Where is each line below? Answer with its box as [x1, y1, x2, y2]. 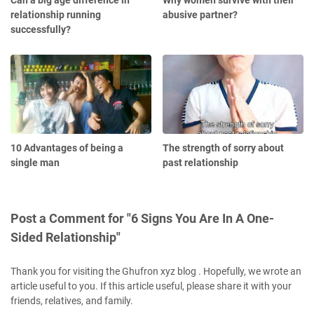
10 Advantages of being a [11, 142, 123, 154]
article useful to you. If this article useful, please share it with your [11, 280, 292, 292]
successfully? [11, 24, 71, 36]
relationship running [11, 9, 101, 21]
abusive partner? [163, 9, 238, 21]
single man [11, 157, 60, 169]
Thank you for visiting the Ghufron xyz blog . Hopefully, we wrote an [11, 266, 301, 278]
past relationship [163, 157, 239, 169]
